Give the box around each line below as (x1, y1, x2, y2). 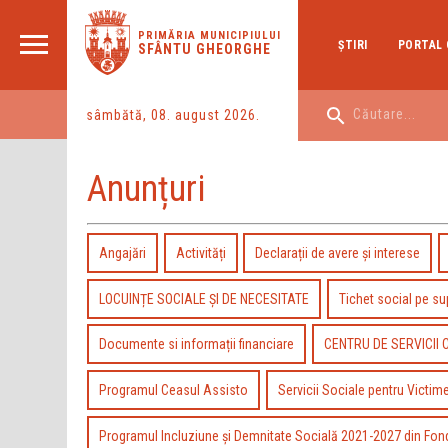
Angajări (99, 245, 147, 262)
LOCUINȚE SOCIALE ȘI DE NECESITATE (99, 290, 310, 307)
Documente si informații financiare (99, 336, 295, 353)
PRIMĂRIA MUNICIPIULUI (137, 29, 281, 42)
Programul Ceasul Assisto (99, 381, 249, 398)
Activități (175, 245, 226, 262)
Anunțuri (87, 168, 206, 211)
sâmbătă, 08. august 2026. (86, 106, 260, 123)
